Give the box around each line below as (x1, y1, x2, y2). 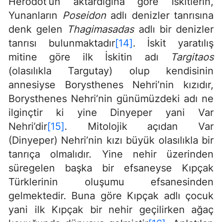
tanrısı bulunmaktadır (8, 37, 115, 50)
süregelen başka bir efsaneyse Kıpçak (8, 162, 214, 174)
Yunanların (8, 9, 62, 22)
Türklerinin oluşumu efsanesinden (8, 176, 214, 188)
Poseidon (62, 9, 106, 22)
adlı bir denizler (134, 23, 214, 36)
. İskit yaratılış (132, 37, 214, 50)
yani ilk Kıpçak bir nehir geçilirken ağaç (8, 204, 214, 216)
